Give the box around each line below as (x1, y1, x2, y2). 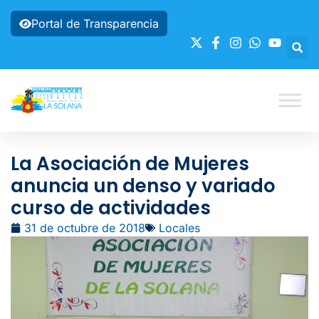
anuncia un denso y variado (11, 173, 276, 199)
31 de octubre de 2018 (24, 221, 145, 235)
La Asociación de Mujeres (11, 151, 249, 177)
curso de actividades (11, 195, 211, 221)
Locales (159, 221, 200, 235)
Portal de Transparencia (31, 16, 159, 31)
